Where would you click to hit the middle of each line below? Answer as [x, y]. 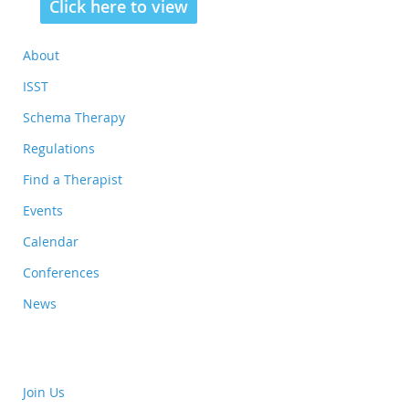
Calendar [51, 241]
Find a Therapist [73, 179]
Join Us [44, 392]
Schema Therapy [74, 117]
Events [43, 210]
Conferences [61, 273]
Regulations [59, 148]
